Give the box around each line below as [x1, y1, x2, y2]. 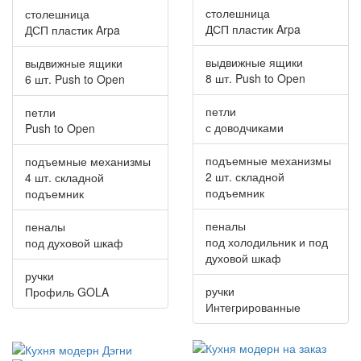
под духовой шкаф [25, 234, 123, 251]
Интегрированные [205, 298, 301, 315]
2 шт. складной [205, 168, 284, 185]
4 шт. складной [25, 168, 104, 185]
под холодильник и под [205, 233, 328, 250]
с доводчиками [205, 118, 284, 135]
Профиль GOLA [25, 283, 109, 300]
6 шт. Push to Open [25, 70, 125, 87]
